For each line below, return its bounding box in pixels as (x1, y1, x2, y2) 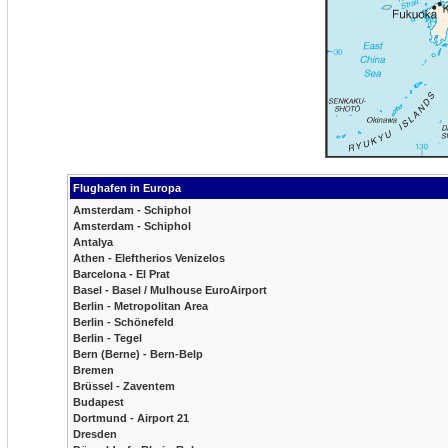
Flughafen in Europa (73, 182, 181, 194)
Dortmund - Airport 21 (73, 412, 189, 424)
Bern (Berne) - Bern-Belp (73, 348, 203, 360)
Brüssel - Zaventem (73, 380, 175, 392)
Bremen (73, 364, 114, 376)
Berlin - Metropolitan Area (73, 300, 208, 312)
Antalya (73, 236, 113, 248)
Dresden (73, 428, 117, 440)
